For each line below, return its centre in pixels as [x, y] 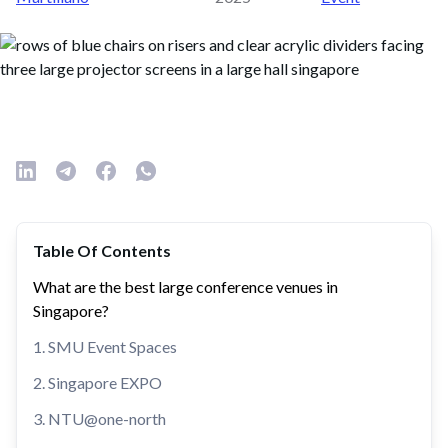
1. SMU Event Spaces [105, 346]
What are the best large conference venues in [185, 286]
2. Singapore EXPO [97, 382]
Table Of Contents [102, 250]
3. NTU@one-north [99, 418]
